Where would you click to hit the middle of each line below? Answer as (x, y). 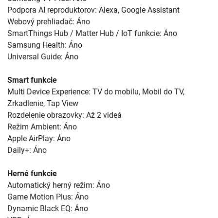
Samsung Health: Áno (45, 45)
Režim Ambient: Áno (42, 127)
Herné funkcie (32, 173)
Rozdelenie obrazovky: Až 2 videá (64, 115)
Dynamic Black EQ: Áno (48, 208)
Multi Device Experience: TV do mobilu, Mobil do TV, (96, 91)
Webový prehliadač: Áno (49, 21)
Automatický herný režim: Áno (59, 185)
